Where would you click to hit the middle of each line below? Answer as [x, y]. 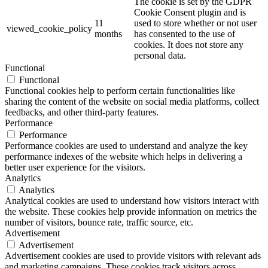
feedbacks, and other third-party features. [82, 112]
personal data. [160, 55]
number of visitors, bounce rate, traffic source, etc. [99, 222]
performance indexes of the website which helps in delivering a [124, 156]
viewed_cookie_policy [49, 28]
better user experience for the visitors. [75, 167]
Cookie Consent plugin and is [190, 12]
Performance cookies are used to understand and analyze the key [126, 145]
